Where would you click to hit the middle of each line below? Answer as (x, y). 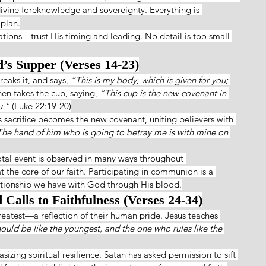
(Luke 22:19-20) (40, 106)
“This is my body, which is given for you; (151, 80)
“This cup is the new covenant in (164, 93)
